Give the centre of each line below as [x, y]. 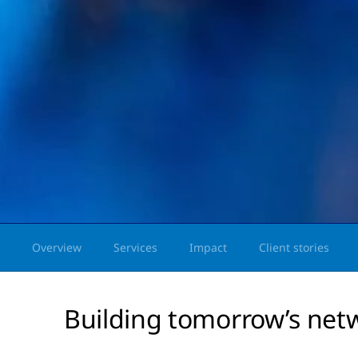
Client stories [294, 247]
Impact [208, 247]
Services [135, 247]
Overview [57, 247]
